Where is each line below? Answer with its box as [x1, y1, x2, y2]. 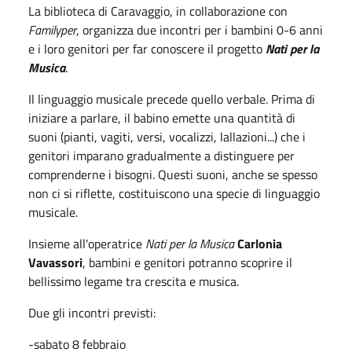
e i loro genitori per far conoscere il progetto [28, 38, 266, 58]
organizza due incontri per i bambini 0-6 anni [82, 20, 323, 39]
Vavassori [28, 252, 82, 272]
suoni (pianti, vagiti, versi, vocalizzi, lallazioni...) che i [28, 126, 306, 146]
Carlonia [237, 233, 282, 253]
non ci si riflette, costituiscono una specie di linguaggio [28, 183, 320, 203]
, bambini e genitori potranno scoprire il [82, 252, 292, 272]
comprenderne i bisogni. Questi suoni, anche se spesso [28, 164, 317, 184]
